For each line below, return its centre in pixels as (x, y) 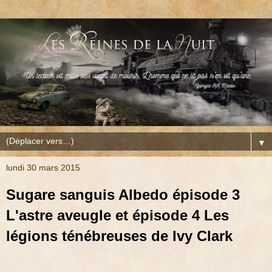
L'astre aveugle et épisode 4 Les (117, 216)
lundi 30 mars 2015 (43, 168)
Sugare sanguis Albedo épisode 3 (123, 195)
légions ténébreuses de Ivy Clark (119, 236)
